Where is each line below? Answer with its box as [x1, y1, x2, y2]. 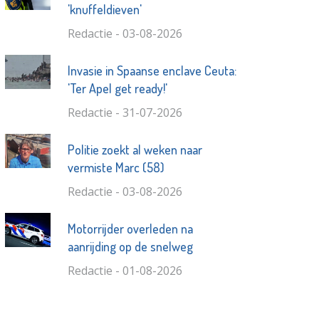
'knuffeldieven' [67, 1, 142, 18]
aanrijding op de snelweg [67, 239, 193, 255]
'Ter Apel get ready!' [67, 80, 167, 97]
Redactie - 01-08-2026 [67, 263, 182, 279]
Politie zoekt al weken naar [67, 142, 202, 158]
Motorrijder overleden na [67, 221, 193, 237]
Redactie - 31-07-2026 [67, 105, 182, 121]
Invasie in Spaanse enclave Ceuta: [67, 63, 236, 79]
